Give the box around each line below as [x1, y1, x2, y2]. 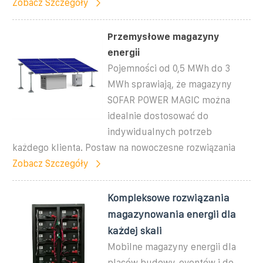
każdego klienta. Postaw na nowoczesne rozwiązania [12, 142, 235, 153]
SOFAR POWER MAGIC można [107, 95, 231, 105]
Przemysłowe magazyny [107, 31, 220, 42]
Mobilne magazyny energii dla [107, 241, 237, 252]
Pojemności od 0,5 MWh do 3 [107, 63, 231, 73]
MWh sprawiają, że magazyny [107, 79, 232, 89]
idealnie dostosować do [107, 110, 209, 121]
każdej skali [107, 225, 163, 236]
